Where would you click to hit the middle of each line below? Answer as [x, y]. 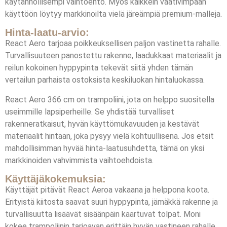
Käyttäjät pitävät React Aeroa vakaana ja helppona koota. [107, 190]
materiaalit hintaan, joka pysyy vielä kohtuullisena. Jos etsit [109, 136]
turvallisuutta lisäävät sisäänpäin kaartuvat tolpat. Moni [103, 214]
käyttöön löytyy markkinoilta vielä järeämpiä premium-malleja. [113, 14]
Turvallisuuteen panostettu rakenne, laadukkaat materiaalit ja [113, 56]
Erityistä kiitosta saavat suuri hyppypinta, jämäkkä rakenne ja [111, 202]
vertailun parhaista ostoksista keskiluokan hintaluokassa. [105, 80]
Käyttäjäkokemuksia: [55, 179]
